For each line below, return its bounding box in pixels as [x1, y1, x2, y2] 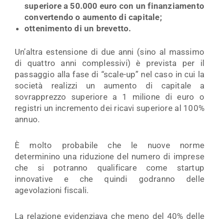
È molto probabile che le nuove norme [15, 140, 204, 150]
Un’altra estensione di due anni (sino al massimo [15, 47, 204, 57]
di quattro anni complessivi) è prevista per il [15, 58, 204, 68]
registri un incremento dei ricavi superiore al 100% [15, 103, 204, 113]
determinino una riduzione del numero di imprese [15, 151, 204, 161]
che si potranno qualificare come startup [15, 162, 204, 173]
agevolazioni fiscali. [15, 185, 89, 195]
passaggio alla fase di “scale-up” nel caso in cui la [15, 69, 204, 79]
